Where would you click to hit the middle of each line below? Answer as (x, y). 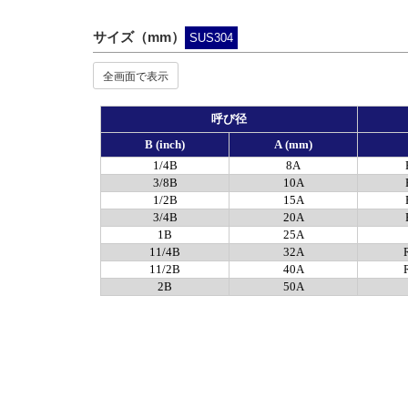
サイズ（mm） (139, 36)
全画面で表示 (136, 75)
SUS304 (211, 37)
